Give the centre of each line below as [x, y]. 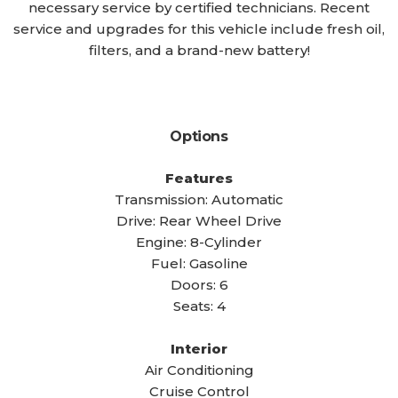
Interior [199, 349]
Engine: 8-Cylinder [199, 242]
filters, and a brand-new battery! [199, 50]
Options [199, 136]
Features [199, 178]
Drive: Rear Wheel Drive [199, 221]
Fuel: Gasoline [199, 263]
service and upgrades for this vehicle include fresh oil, [199, 29]
